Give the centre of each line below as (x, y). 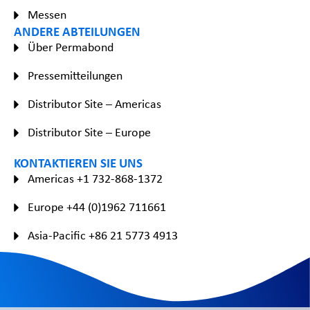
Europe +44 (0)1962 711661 (97, 207)
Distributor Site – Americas (94, 104)
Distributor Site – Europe (89, 133)
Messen (47, 15)
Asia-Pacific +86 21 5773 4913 (103, 236)
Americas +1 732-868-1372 (95, 179)
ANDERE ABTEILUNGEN (77, 31)
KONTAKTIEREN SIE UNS (78, 163)
